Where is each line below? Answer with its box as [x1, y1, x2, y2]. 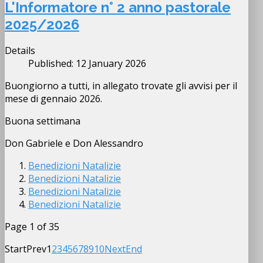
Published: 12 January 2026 [28, 57, 146, 70]
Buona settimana [5, 114, 83, 128]
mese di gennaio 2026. [5, 92, 104, 106]
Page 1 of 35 [5, 220, 59, 234]
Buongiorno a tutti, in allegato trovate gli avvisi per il [5, 79, 237, 93]
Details [5, 44, 35, 58]
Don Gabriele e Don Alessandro [5, 137, 143, 150]
